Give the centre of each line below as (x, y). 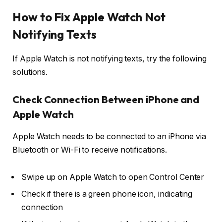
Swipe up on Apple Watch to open (85, 177)
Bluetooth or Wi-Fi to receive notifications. (90, 150)
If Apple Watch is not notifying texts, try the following (110, 58)
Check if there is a (55, 194)
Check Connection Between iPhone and (106, 100)
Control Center (177, 177)
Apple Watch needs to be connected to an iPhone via (110, 136)
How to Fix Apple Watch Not (89, 17)
